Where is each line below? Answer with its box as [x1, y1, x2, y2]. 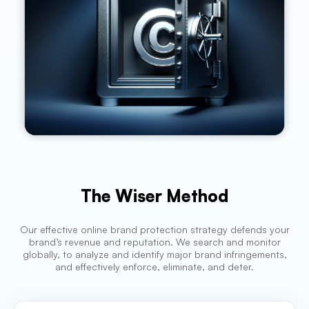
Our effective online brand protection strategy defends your [19, 223, 290, 236]
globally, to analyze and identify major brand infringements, [22, 248, 287, 261]
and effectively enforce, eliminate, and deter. [55, 261, 254, 273]
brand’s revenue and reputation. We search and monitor [28, 236, 281, 248]
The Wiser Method [81, 186, 228, 207]
